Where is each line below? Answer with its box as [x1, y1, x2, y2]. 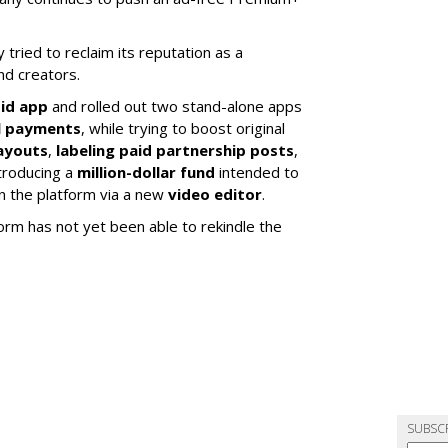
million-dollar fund [77, 161, 215, 182]
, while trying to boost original [81, 117, 285, 138]
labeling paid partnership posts [56, 139, 294, 160]
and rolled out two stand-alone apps [48, 95, 302, 116]
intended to [215, 161, 299, 182]
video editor [168, 183, 262, 204]
